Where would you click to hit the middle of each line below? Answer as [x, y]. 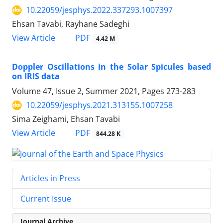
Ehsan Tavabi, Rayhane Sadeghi [71, 24]
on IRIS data [36, 76]
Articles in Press [50, 178]
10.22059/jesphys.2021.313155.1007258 [99, 105]
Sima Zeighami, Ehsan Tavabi [66, 119]
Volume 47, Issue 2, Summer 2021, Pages [89, 91]
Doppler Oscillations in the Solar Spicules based [111, 67]
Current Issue [46, 199]
